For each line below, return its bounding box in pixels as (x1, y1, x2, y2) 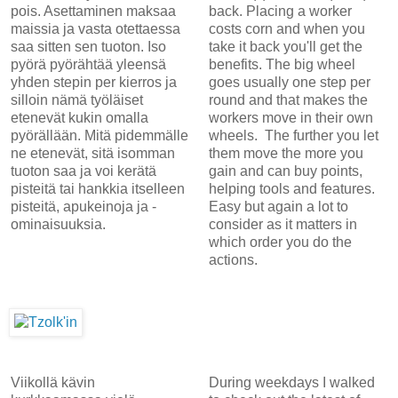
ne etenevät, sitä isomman (11, 145, 175, 161)
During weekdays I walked (208, 374, 375, 390)
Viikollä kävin (11, 374, 95, 390)
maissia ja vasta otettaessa (11, 20, 180, 36)
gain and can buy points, (208, 163, 362, 179)
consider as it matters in (208, 216, 357, 232)
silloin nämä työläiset (11, 92, 143, 107)
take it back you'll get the (208, 38, 362, 54)
